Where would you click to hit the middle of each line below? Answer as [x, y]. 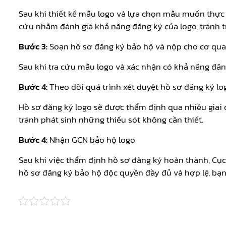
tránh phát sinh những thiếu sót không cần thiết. [111, 120]
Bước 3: [33, 47]
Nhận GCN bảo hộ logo [92, 140]
